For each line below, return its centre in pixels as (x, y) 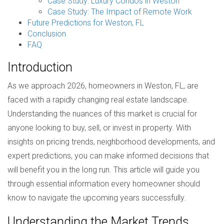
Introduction (40, 67)
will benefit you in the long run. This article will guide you (103, 170)
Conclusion (47, 34)
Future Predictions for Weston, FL (86, 23)
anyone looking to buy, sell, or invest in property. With (99, 128)
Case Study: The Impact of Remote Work (120, 12)
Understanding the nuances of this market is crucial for (102, 114)
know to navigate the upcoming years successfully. (97, 198)
